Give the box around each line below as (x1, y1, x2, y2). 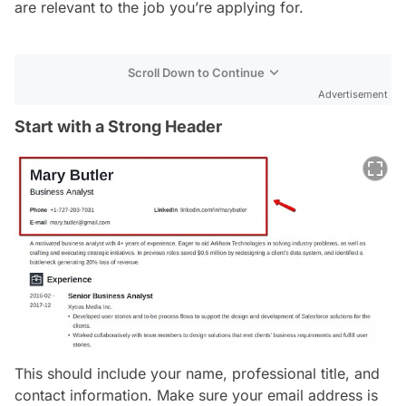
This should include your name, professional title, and (14, 363, 380, 382)
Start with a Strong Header (14, 116, 222, 136)
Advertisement (318, 87, 388, 101)
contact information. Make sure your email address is (14, 385, 378, 404)
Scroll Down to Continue (128, 64, 265, 80)
